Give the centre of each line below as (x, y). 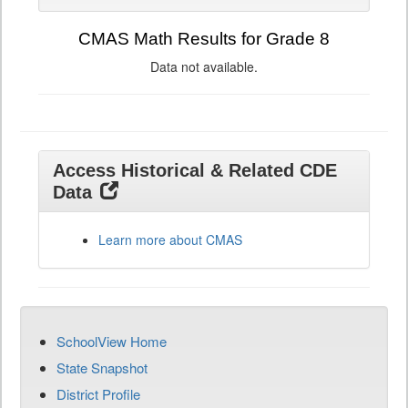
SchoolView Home (112, 341)
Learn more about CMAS (170, 240)
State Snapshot (102, 367)
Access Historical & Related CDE (195, 170)
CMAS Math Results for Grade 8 (204, 39)
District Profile (98, 394)
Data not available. (204, 66)
